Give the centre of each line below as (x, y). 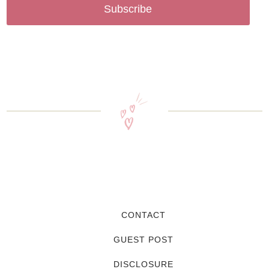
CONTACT (144, 215)
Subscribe (128, 9)
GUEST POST (144, 239)
